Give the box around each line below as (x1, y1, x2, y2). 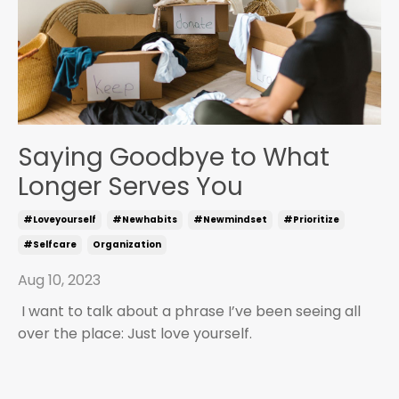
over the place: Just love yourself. (18, 322, 252, 344)
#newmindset (193, 212, 267, 226)
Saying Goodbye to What (18, 139, 330, 175)
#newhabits (112, 212, 177, 226)
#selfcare (23, 237, 77, 251)
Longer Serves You (18, 168, 243, 204)
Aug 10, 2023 (18, 269, 101, 290)
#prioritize (283, 212, 339, 226)
